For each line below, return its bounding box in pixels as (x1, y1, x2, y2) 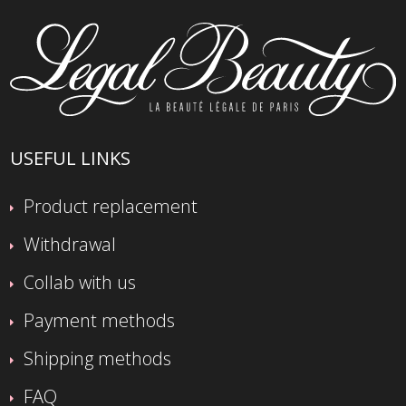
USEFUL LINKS (10, 146, 131, 171)
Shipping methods (24, 346, 172, 372)
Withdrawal (24, 232, 117, 257)
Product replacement (24, 194, 198, 219)
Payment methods (24, 308, 176, 333)
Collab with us (24, 270, 137, 295)
